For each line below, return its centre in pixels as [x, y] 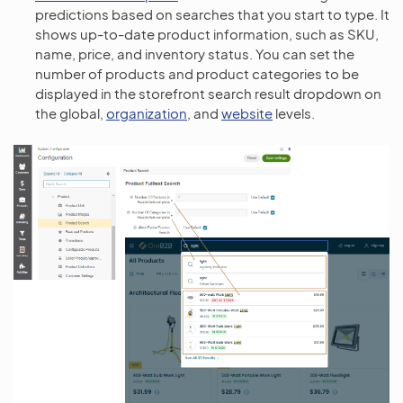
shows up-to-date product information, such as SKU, [207, 34]
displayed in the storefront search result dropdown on [208, 94]
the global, [71, 113]
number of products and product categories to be [197, 74]
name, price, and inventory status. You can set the [195, 54]
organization [147, 113]
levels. [294, 113]
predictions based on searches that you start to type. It [212, 14]
